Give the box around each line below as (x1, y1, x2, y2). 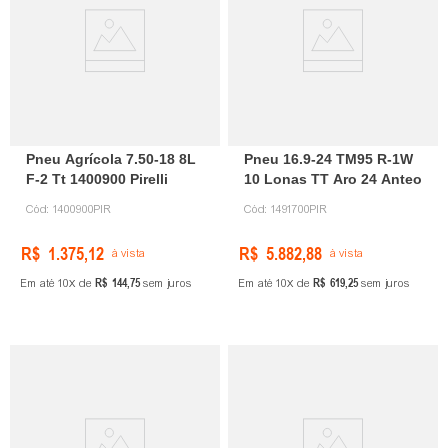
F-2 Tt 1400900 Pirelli (26, 171, 168, 188)
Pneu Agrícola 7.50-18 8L (26, 151, 196, 168)
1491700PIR (271, 202, 328, 217)
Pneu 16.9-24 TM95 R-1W (244, 151, 413, 168)
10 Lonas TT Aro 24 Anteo (244, 171, 422, 188)
